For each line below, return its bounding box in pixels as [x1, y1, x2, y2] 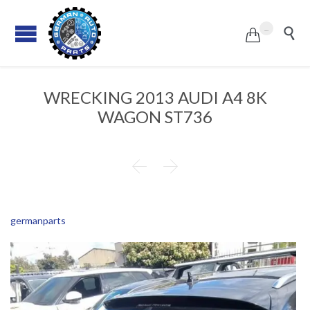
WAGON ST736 [98, 107, 212, 127]
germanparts [10, 215, 66, 227]
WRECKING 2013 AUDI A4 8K [43, 87, 267, 107]
